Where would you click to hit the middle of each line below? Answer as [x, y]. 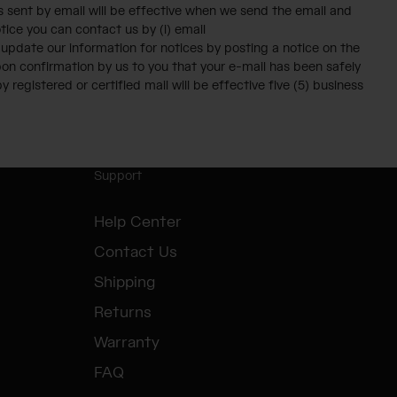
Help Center [138, 222]
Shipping [125, 282]
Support [118, 176]
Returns [123, 312]
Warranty [127, 343]
